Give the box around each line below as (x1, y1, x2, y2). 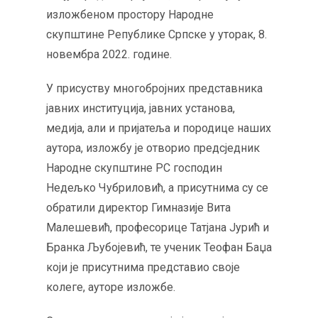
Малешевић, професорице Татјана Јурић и (46, 221, 269, 234)
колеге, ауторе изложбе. (46, 280, 175, 294)
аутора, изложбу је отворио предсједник (46, 141, 260, 155)
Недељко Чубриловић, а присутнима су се (46, 181, 268, 194)
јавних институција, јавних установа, (46, 102, 235, 115)
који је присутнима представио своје (46, 261, 240, 274)
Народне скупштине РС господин (46, 161, 222, 175)
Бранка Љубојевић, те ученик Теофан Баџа (46, 241, 272, 254)
